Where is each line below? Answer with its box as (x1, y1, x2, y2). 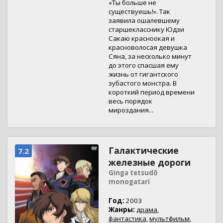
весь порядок (109, 97, 152, 106)
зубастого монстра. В (109, 79, 177, 88)
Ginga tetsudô (109, 168, 158, 177)
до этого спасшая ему (109, 61, 179, 70)
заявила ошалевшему (109, 16, 180, 25)
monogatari (109, 177, 150, 186)
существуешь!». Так (109, 7, 170, 16)
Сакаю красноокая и (109, 34, 175, 43)
